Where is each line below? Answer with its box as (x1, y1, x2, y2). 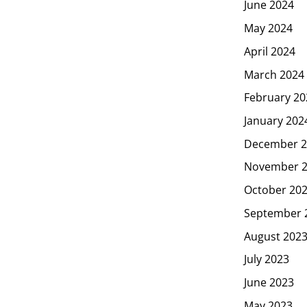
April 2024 (244, 43, 295, 59)
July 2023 (244, 251, 289, 267)
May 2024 (244, 20, 293, 36)
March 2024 (244, 66, 304, 82)
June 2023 (244, 274, 294, 290)
